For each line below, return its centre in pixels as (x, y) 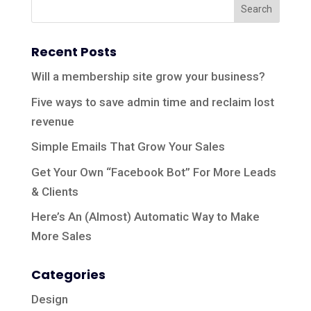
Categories (68, 275)
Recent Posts (74, 52)
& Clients (54, 191)
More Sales (61, 236)
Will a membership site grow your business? (148, 76)
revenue (52, 121)
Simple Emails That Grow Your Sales (128, 146)
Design (49, 299)
